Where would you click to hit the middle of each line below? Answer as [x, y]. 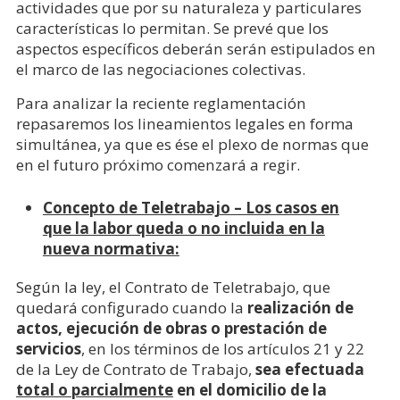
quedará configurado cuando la [131, 308]
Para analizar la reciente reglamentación [161, 103]
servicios [48, 349]
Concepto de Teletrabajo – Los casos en [191, 208]
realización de [300, 308]
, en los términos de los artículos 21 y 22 [222, 349]
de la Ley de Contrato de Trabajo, [135, 369]
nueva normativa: [111, 249]
